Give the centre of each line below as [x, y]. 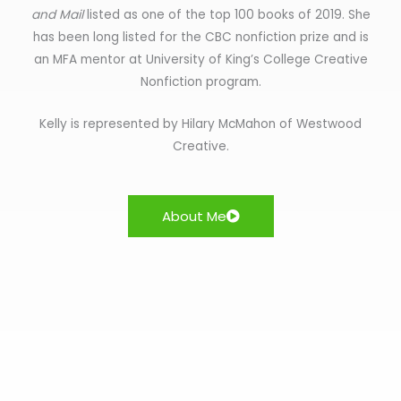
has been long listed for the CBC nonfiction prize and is [200, 38]
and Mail [57, 15]
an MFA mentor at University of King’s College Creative [200, 60]
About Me [194, 216]
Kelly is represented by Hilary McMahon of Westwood [200, 124]
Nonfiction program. [200, 82]
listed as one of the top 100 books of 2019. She [226, 15]
